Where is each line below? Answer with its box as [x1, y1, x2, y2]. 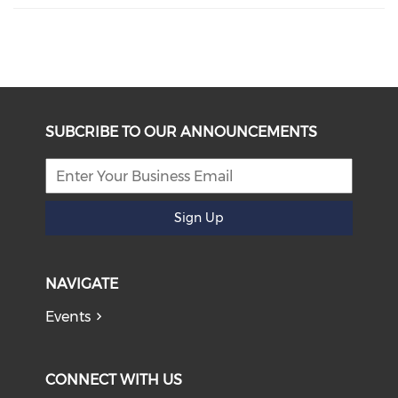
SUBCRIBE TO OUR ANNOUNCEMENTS [45, 123, 318, 140]
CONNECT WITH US [45, 371, 183, 388]
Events [45, 308, 92, 325]
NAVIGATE [45, 275, 119, 292]
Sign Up [174, 210, 224, 226]
